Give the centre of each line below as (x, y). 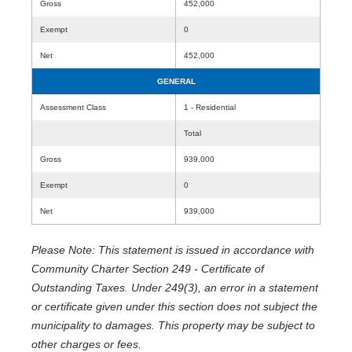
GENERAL (176, 81)
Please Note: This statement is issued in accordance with (173, 250)
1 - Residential (210, 107)
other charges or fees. (86, 344)
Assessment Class (73, 107)
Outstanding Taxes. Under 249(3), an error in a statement (175, 288)
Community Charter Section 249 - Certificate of (148, 269)
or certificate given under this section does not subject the (174, 306)
